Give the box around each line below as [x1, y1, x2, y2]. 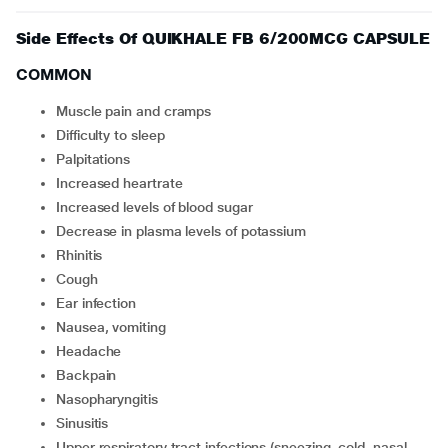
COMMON [16, 65, 92, 84]
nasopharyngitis [65, 391, 158, 407]
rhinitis [65, 247, 103, 263]
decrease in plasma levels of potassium [65, 223, 306, 239]
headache [65, 343, 122, 359]
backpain [65, 367, 117, 383]
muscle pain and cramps [67, 103, 212, 119]
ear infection [64, 295, 136, 311]
